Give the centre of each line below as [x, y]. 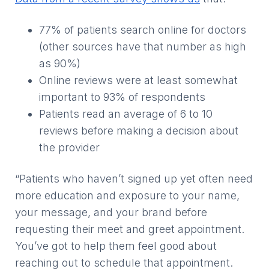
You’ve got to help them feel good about [116, 246]
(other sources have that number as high [143, 47]
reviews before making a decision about [139, 131]
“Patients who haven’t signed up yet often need [134, 179]
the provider [69, 147]
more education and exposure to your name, [127, 195]
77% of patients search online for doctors [143, 30]
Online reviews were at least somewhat [138, 80]
